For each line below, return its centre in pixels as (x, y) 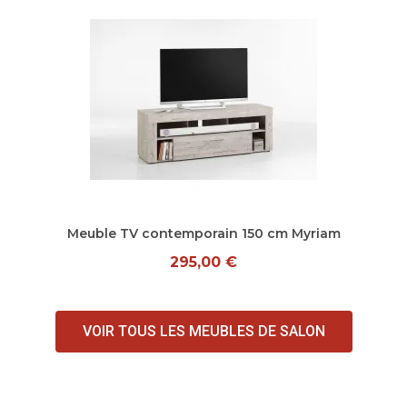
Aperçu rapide (203, 232)
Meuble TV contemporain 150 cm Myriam (203, 233)
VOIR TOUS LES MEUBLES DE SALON (203, 331)
